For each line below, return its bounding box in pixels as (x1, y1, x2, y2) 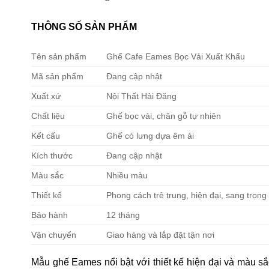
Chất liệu (31, 110, 65, 121)
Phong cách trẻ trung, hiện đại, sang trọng (106, 190, 267, 200)
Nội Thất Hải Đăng (106, 91, 177, 101)
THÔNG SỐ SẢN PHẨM (31, 21, 137, 32)
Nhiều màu (106, 170, 148, 180)
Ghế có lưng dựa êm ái (106, 130, 195, 141)
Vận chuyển (31, 229, 76, 240)
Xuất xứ (31, 91, 61, 101)
